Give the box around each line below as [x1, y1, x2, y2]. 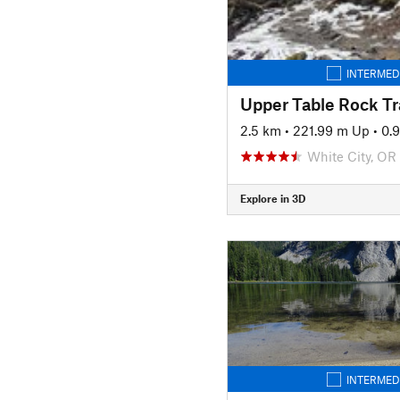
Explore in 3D [239, 192, 305, 204]
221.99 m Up [292, 121, 370, 138]
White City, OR [306, 147, 396, 164]
